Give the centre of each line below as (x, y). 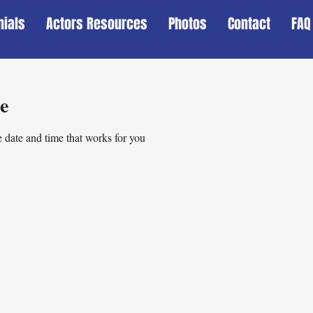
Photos (188, 24)
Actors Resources (97, 24)
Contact (249, 24)
